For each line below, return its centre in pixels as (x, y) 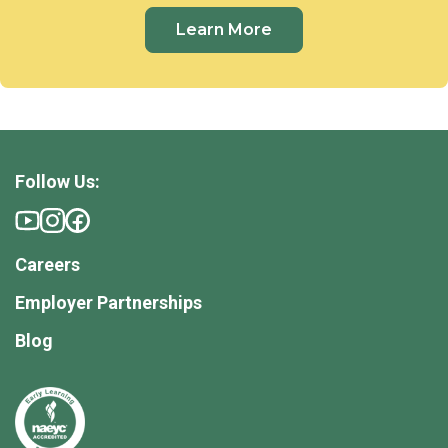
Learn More (224, 30)
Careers (47, 265)
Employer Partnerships (108, 303)
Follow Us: (57, 182)
